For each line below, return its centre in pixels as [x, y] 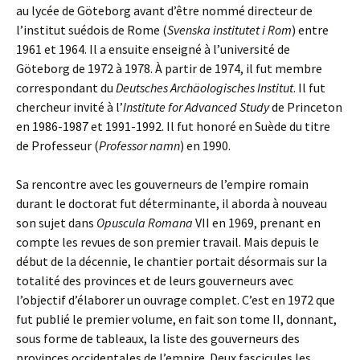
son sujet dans [56, 223]
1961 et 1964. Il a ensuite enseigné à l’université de [153, 49]
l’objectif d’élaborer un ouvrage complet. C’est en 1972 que [176, 300]
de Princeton [306, 107]
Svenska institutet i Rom [229, 30]
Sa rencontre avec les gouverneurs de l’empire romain [162, 184]
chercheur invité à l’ [70, 107]
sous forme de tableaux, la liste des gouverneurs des [158, 338]
